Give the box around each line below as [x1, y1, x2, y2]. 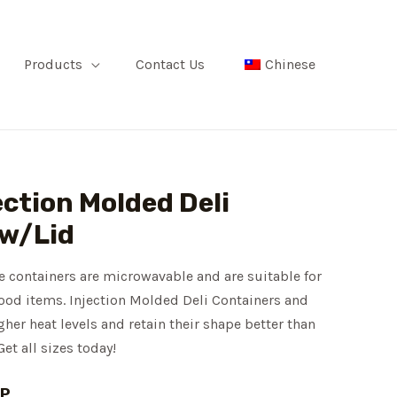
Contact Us [136, 55, 205, 73]
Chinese [265, 55, 315, 73]
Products [24, 55, 82, 73]
